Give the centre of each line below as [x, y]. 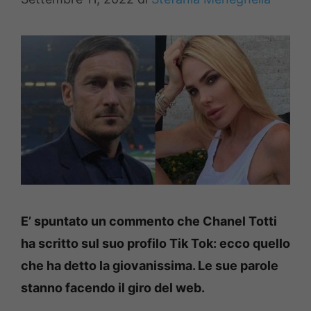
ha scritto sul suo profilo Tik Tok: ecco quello [155, 243]
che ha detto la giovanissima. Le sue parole [150, 265]
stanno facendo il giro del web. [113, 287]
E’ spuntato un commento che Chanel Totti [149, 221]
